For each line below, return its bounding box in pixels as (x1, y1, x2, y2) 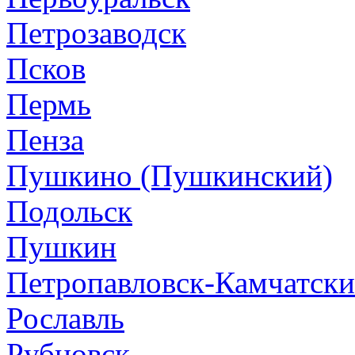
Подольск (6, 193, 132, 228)
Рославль (6, 300, 124, 335)
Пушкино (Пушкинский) (6, 158, 333, 193)
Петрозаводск (6, 15, 186, 50)
